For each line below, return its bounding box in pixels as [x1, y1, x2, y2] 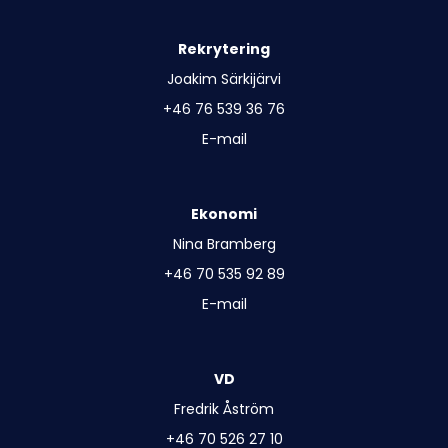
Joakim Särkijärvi [167, 68, 281, 89]
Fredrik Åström [174, 398, 274, 419]
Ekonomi [191, 203, 257, 224]
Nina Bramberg [172, 233, 276, 254]
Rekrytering [178, 38, 270, 59]
